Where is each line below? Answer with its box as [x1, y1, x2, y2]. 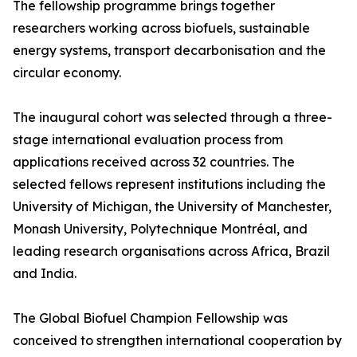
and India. [13, 265, 76, 282]
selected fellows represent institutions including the [13, 176, 326, 193]
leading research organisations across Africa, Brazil [13, 243, 330, 260]
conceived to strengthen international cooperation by [13, 332, 342, 349]
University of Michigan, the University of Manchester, [13, 198, 331, 215]
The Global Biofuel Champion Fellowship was [13, 310, 288, 327]
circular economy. [13, 65, 121, 81]
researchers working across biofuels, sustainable [13, 20, 310, 37]
